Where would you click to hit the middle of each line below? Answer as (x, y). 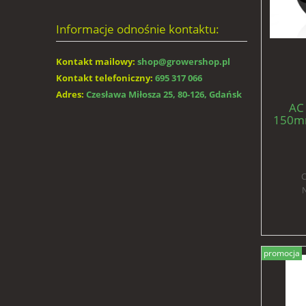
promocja (282, 253)
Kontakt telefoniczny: (105, 78)
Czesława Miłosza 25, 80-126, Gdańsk (164, 95)
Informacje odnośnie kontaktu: (138, 29)
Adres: (70, 95)
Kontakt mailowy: (96, 62)
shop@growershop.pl (184, 62)
